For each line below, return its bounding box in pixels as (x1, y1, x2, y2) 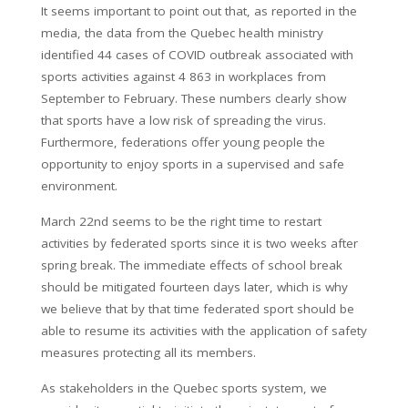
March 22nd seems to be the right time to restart (41, 212, 321, 229)
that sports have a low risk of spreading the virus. (41, 111, 326, 128)
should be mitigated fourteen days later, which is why (41, 278, 348, 295)
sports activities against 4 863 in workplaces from (41, 67, 326, 85)
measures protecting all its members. (41, 343, 256, 361)
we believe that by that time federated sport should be (41, 300, 354, 317)
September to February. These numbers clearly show (41, 89, 346, 107)
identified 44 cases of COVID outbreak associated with (41, 46, 353, 63)
